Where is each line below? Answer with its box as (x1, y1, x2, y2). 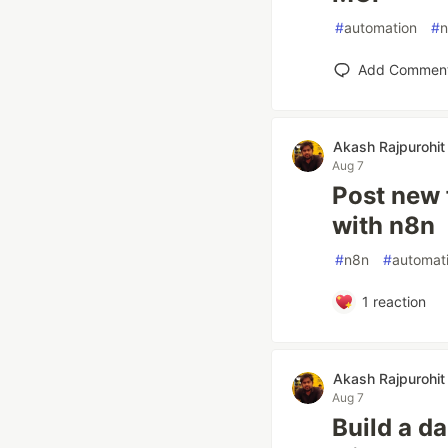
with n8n (332, 211, 435, 240)
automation (344, 19, 417, 36)
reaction (368, 293, 426, 310)
